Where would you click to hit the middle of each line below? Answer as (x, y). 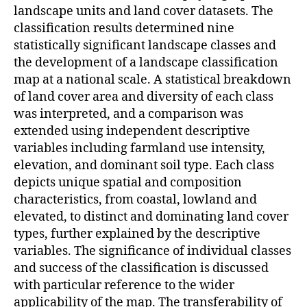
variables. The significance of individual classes (152, 251)
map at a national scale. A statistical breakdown (152, 79)
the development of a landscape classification (146, 62)
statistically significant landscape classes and (145, 45)
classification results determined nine (124, 28)
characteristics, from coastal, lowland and (135, 199)
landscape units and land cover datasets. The (144, 11)
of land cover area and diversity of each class (144, 97)
